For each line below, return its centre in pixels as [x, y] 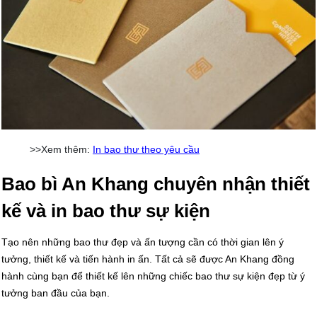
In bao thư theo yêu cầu [146, 149]
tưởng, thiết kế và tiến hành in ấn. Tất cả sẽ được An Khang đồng [148, 259]
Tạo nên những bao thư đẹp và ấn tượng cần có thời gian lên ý [143, 242]
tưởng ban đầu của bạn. [56, 293]
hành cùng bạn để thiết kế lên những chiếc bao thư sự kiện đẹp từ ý [153, 276]
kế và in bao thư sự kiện [106, 211]
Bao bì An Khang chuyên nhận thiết [156, 184]
